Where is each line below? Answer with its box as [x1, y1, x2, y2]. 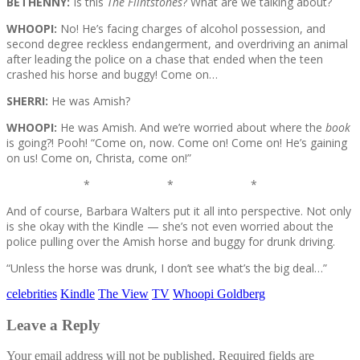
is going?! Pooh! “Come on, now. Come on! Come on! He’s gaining [6, 134, 347, 150]
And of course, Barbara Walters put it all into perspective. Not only [6, 202, 351, 219]
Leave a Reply [6, 316, 100, 333]
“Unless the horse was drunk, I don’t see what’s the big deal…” [6, 260, 327, 276]
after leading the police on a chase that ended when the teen [6, 51, 323, 67]
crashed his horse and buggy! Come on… [6, 66, 218, 82]
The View [98, 286, 149, 301]
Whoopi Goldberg [173, 286, 265, 301]
